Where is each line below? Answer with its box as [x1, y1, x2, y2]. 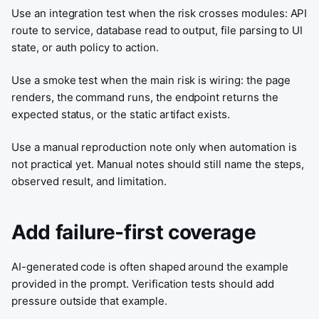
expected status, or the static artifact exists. [11, 108, 230, 121]
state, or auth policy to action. [11, 41, 159, 54]
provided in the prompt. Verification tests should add [11, 277, 274, 291]
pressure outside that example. [11, 294, 167, 308]
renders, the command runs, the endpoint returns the [11, 90, 278, 104]
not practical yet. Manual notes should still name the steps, [11, 157, 305, 171]
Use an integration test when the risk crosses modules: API [11, 6, 308, 20]
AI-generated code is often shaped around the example [11, 260, 288, 273]
